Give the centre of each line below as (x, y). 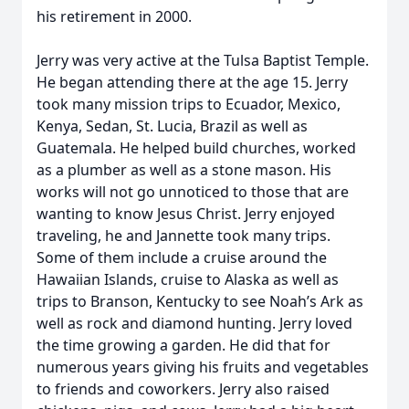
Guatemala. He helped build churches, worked (196, 148)
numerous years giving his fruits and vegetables (203, 367)
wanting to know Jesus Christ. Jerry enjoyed (186, 214)
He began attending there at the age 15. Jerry (192, 82)
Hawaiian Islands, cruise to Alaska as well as (188, 279)
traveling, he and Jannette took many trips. (184, 236)
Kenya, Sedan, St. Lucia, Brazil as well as (172, 126)
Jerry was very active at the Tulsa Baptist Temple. (203, 60)
